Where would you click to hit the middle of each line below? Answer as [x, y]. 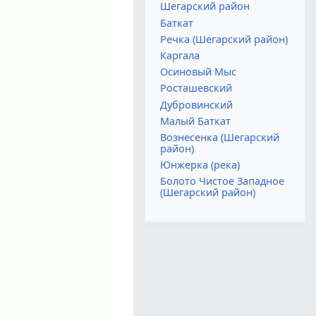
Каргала [180, 55]
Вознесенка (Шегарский [220, 138]
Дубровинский [197, 104]
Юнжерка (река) [200, 165]
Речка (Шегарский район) [224, 39]
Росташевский [196, 88]
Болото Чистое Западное [223, 181]
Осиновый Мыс [199, 72]
